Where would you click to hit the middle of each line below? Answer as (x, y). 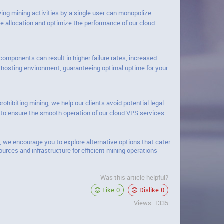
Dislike (149, 190)
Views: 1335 (151, 203)
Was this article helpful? (134, 177)
